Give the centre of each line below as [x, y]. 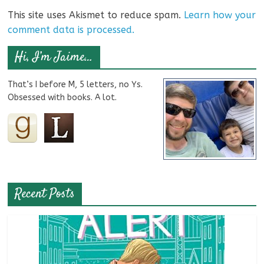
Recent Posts [45, 194]
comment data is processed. [71, 30]
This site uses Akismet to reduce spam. [96, 15]
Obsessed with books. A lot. [62, 98]
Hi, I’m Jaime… [54, 57]
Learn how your [220, 15]
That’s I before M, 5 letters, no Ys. [75, 85]
